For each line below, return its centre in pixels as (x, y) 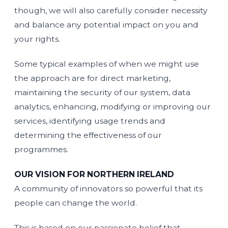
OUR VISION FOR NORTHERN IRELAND (94, 174)
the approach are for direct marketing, (92, 78)
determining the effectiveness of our (88, 135)
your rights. (37, 39)
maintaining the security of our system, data (102, 92)
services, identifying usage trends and (90, 121)
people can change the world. (76, 203)
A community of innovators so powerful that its (108, 189)
